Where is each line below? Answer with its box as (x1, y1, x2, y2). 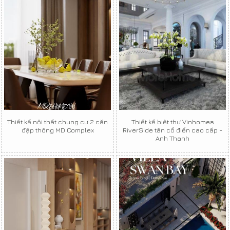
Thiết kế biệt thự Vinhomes (131, 117, 214, 126)
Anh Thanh (156, 133, 189, 142)
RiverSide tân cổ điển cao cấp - (123, 125, 222, 134)
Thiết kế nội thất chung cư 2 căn (7, 117, 108, 126)
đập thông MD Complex (21, 125, 94, 134)
